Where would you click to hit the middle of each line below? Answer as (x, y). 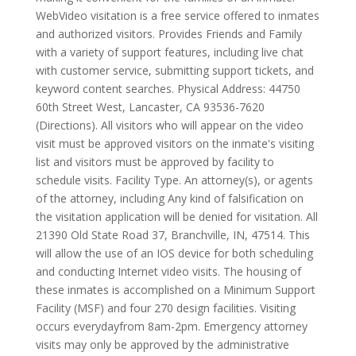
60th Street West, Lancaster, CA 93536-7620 (150, 107)
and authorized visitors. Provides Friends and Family (168, 34)
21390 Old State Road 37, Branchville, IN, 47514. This (172, 235)
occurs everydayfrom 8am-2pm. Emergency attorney (171, 326)
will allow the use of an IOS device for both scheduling (174, 253)
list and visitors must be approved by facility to (155, 162)
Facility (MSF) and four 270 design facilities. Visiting (165, 308)
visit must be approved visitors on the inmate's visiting (174, 143)
